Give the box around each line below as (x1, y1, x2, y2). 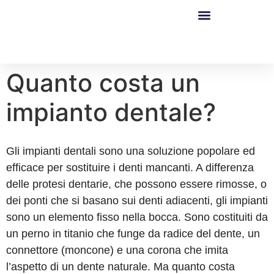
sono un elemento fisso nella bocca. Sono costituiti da (6, 210, 268, 223)
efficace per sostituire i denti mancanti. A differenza (6, 161, 254, 174)
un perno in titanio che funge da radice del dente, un (6, 227, 260, 240)
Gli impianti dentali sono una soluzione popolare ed (6, 144, 255, 157)
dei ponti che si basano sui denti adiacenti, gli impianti (6, 194, 268, 207)
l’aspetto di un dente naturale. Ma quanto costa (6, 260, 235, 273)
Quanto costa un (6, 67, 200, 98)
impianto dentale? (6, 97, 216, 127)
